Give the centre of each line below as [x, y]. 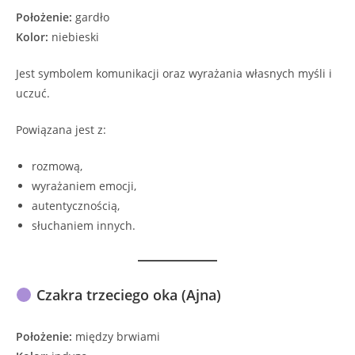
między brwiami [116, 337]
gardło [91, 17]
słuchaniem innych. [84, 226]
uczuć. [33, 94]
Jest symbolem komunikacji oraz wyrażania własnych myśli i [174, 74]
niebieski [74, 37]
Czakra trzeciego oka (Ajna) [126, 295]
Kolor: [32, 37]
